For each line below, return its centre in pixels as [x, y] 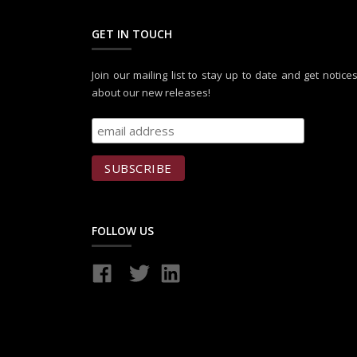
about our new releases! [151, 92]
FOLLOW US [123, 230]
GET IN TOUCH [132, 33]
